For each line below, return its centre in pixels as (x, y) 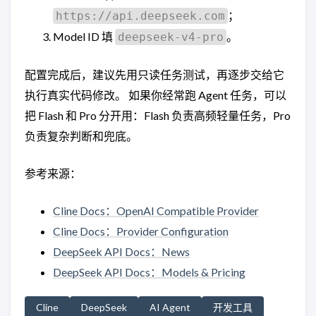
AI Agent (170, 307)
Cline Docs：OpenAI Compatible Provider (156, 210)
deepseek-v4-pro (171, 37)
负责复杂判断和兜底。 (81, 135)
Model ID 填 (84, 36)
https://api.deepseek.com (140, 16)
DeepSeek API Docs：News (121, 251)
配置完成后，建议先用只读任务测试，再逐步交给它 (154, 74)
